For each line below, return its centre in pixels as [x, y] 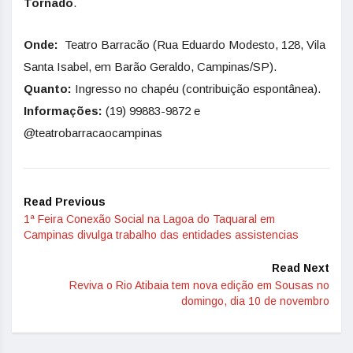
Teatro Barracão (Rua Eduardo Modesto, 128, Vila [192, 44]
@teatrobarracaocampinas [93, 132]
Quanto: [48, 88]
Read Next [301, 268]
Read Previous [65, 201]
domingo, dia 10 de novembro [255, 301]
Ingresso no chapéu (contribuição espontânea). [196, 88]
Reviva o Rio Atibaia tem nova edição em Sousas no [199, 285]
